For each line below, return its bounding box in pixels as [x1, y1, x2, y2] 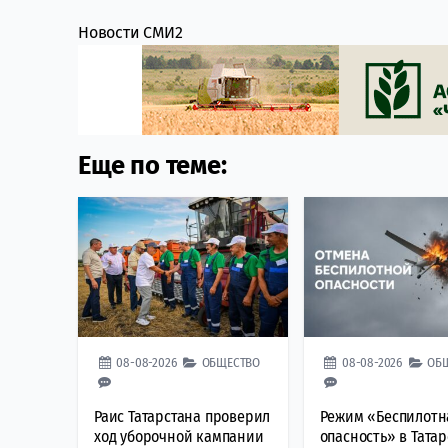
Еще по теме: [78, 150, 227, 182]
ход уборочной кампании [94, 426, 264, 446]
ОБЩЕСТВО [201, 354, 261, 370]
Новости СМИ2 [78, 23, 183, 43]
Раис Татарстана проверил [94, 406, 271, 426]
